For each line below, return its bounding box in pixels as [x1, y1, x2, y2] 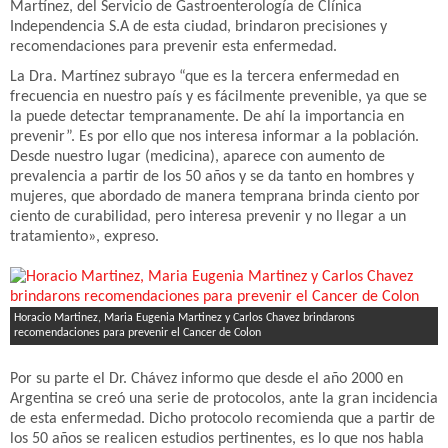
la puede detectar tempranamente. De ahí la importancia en [10, 109, 404, 125]
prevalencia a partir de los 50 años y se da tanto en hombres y [10, 169, 414, 185]
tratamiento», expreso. [10, 229, 159, 245]
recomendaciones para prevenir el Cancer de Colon [14, 327, 261, 339]
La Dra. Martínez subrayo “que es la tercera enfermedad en [10, 69, 399, 85]
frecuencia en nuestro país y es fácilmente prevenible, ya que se [10, 89, 427, 105]
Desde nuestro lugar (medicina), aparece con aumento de [10, 149, 385, 165]
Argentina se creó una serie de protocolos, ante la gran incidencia [10, 391, 438, 407]
